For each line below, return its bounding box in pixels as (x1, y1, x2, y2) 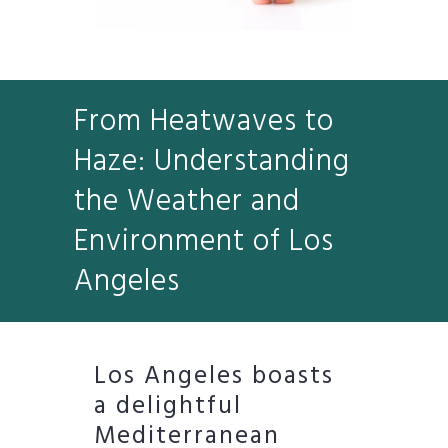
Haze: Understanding (74, 137, 350, 186)
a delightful (94, 386, 242, 427)
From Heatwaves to (74, 97, 334, 146)
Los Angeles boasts (94, 356, 334, 397)
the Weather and (74, 177, 300, 226)
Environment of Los (74, 217, 334, 266)
